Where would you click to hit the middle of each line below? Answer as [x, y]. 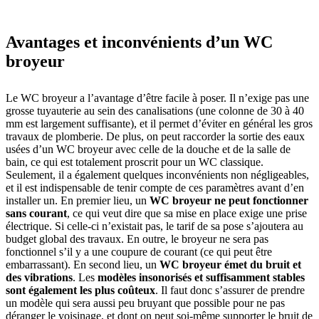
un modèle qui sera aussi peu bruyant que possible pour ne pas [145, 303]
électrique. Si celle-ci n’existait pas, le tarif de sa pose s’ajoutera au [155, 226]
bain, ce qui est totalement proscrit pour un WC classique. [135, 162]
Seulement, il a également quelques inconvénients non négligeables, [157, 174]
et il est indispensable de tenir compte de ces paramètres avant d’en [155, 187]
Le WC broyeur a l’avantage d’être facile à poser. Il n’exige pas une [157, 98]
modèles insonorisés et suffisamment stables [201, 277]
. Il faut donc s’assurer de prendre [230, 290]
